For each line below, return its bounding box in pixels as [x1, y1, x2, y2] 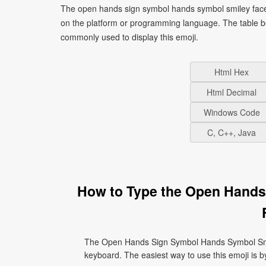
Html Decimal [207, 86, 256, 98]
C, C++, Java [207, 126, 256, 138]
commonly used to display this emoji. [61, 31, 198, 43]
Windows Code [203, 106, 260, 118]
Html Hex [214, 66, 249, 78]
